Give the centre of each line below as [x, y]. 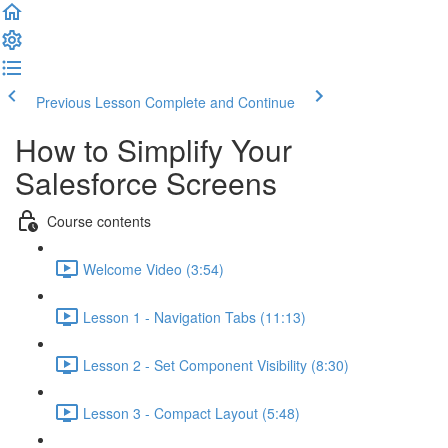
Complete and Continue [220, 102]
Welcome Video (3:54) [153, 268]
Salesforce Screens [146, 182]
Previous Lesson [88, 102]
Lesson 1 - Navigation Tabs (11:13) [194, 316]
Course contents [99, 220]
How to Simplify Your [153, 149]
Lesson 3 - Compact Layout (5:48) [191, 412]
